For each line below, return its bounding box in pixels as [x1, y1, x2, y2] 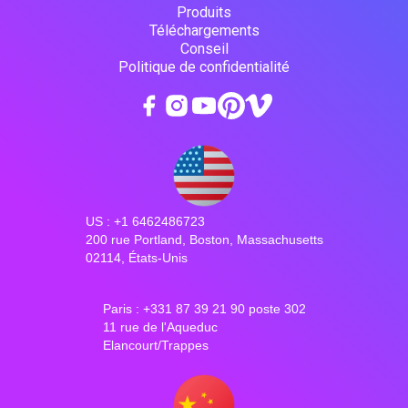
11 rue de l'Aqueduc [102, 319, 218, 334]
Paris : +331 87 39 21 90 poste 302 [102, 301, 306, 316]
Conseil [179, 39, 229, 57]
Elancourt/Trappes [102, 337, 209, 352]
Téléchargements [148, 21, 260, 39]
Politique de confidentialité [118, 57, 290, 76]
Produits [177, 3, 231, 21]
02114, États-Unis [85, 250, 188, 265]
